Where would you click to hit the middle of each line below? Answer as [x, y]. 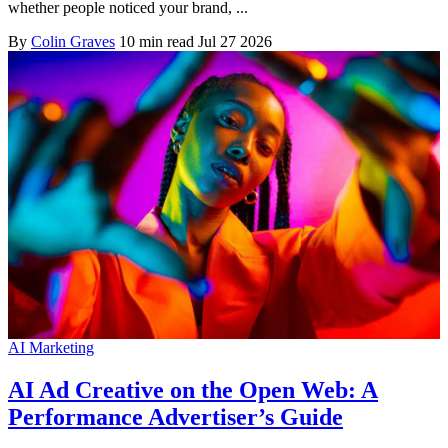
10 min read [156, 41]
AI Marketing [51, 348]
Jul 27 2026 [235, 41]
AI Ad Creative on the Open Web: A [193, 390]
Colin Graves [73, 41]
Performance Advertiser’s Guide [175, 417]
